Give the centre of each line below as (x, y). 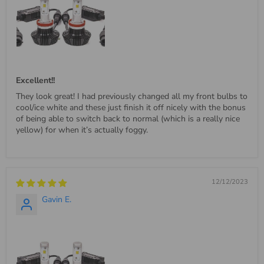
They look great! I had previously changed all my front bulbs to (132, 96)
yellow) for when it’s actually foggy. (82, 130)
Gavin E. (57, 199)
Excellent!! (35, 80)
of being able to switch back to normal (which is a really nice (128, 118)
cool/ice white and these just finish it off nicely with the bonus (131, 107)
